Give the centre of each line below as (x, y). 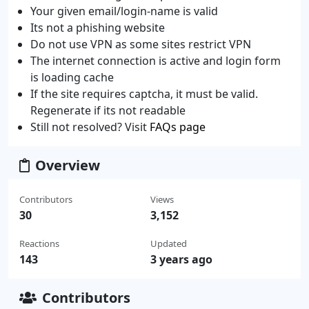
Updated (168, 243)
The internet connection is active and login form (156, 60)
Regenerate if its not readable (108, 110)
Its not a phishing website (98, 27)
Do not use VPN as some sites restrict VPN (141, 44)
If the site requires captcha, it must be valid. (144, 93)
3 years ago (181, 259)
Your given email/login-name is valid (124, 11)
